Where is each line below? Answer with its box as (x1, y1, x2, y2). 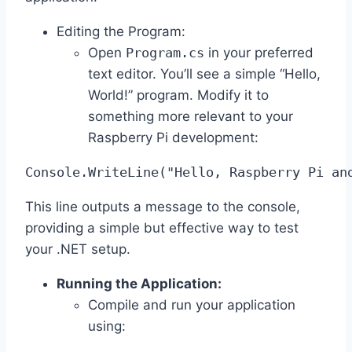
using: (88, 317, 126, 334)
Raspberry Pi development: (88, 129, 258, 145)
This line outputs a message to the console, (25, 198, 300, 214)
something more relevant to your (88, 108, 293, 124)
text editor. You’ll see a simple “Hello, (88, 65, 321, 82)
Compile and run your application (88, 296, 295, 313)
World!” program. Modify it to (88, 86, 269, 103)
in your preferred (204, 44, 313, 60)
